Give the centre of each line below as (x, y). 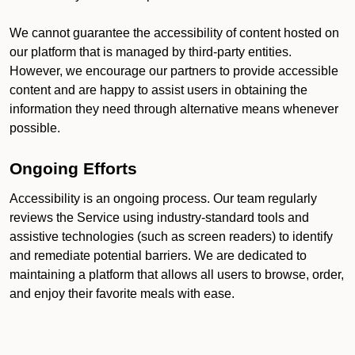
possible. (35, 128)
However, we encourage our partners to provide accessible (174, 71)
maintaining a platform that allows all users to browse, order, (177, 275)
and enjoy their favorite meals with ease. (122, 294)
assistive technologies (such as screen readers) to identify (171, 237)
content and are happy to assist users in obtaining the (158, 90)
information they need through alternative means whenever (174, 109)
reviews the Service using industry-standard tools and (159, 218)
